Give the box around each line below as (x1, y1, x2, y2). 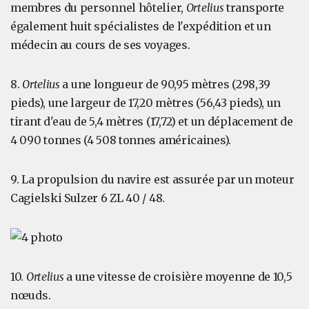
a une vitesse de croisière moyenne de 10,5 (66, 270, 292, 283)
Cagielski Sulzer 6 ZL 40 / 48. (10, 191, 165, 205)
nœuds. (10, 288, 51, 302)
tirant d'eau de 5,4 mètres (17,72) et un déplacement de (10, 114, 293, 128)
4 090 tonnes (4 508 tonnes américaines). (10, 133, 232, 147)
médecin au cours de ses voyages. (10, 38, 190, 52)
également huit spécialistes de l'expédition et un (10, 19, 271, 33)
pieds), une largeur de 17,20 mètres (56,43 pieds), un (10, 96, 281, 110)
